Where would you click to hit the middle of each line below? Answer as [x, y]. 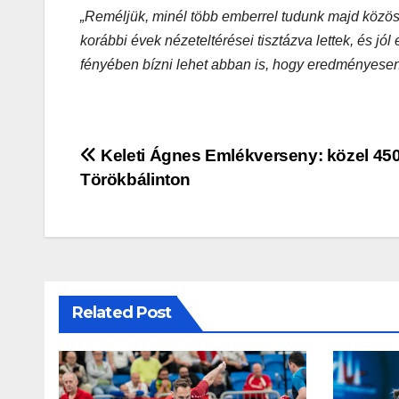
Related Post [122, 313]
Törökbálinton [136, 180]
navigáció [145, 199]
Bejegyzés [148, 162]
